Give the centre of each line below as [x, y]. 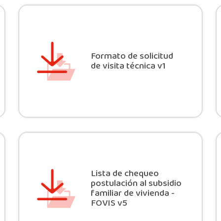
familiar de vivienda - [132, 194]
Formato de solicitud [132, 56]
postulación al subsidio [136, 184]
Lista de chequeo [125, 174]
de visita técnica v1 [128, 66]
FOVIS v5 [109, 203]
